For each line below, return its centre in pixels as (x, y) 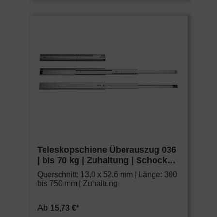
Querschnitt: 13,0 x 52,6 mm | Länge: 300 (107, 175)
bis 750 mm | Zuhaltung (77, 184)
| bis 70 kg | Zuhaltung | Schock (102, 161)
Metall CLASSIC (70, 171)
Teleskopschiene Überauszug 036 (107, 150)
